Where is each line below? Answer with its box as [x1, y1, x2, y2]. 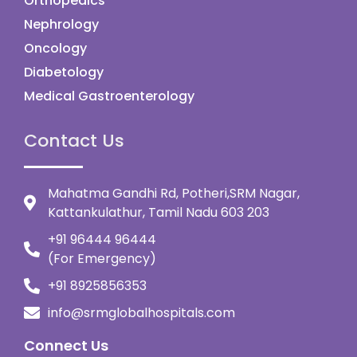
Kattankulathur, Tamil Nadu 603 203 [48, 202, 269, 222]
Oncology [24, 38, 87, 57]
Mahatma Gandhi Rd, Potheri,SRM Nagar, [48, 183, 300, 202]
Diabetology [24, 62, 104, 81]
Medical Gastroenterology [24, 86, 194, 105]
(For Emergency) [48, 249, 156, 268]
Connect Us [24, 335, 108, 355]
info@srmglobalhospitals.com [48, 303, 235, 322]
